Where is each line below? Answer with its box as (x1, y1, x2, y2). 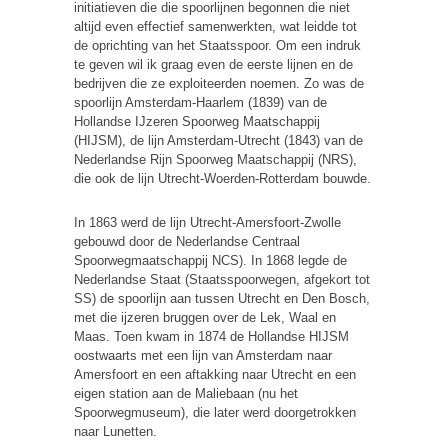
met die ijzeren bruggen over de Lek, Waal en (74, 309, 336, 325)
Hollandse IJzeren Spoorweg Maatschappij (74, 113, 320, 129)
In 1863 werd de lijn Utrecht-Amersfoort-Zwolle (74, 214, 341, 230)
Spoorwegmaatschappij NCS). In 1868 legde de (74, 252, 347, 268)
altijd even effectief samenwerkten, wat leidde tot (74, 18, 357, 34)
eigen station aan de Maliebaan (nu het (74, 385, 298, 401)
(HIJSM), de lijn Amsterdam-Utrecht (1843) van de (74, 132, 363, 148)
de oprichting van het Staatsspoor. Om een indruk (74, 37, 361, 53)
